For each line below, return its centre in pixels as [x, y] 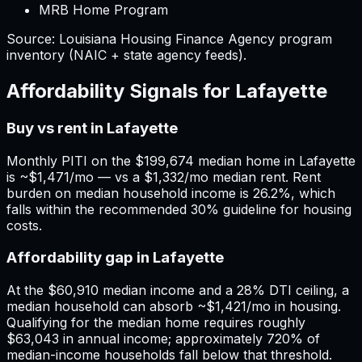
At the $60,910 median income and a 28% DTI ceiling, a [178, 290]
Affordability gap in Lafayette [115, 258]
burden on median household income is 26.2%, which [171, 193]
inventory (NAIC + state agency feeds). [126, 55]
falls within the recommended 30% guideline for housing [179, 209]
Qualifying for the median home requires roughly [156, 322]
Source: [33, 39]
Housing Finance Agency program [224, 39]
